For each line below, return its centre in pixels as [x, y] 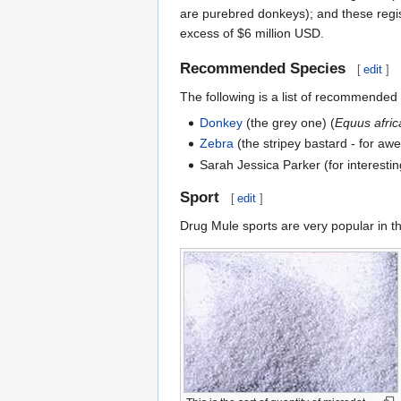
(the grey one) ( [289, 122]
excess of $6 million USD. [252, 34]
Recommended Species [263, 68]
